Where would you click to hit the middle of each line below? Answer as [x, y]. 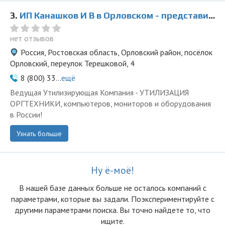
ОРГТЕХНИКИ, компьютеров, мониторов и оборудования [110, 103]
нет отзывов [32, 38]
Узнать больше [39, 134]
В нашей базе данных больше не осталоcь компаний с [113, 188]
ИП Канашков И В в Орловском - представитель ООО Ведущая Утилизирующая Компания [114, 15]
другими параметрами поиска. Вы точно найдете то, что [113, 210]
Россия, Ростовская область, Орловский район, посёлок [117, 52]
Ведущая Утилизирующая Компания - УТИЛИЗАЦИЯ [99, 92]
